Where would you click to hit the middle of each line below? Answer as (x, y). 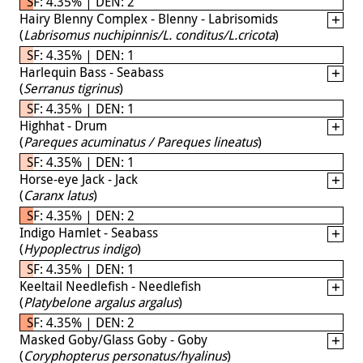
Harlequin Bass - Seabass (92, 72)
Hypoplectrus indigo (80, 248)
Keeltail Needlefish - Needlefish (110, 286)
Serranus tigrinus (71, 88)
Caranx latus (58, 195)
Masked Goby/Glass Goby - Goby (113, 339)
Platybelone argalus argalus (101, 302)
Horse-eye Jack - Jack (79, 179)
